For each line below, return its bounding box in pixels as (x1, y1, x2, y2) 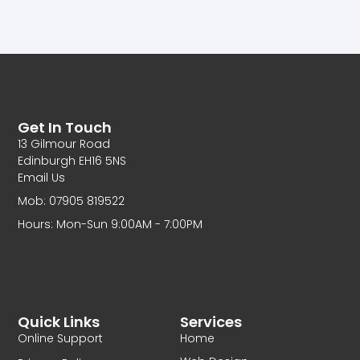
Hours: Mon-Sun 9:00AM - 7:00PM (18, 215, 203, 232)
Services (180, 312, 242, 333)
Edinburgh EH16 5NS (18, 152, 127, 169)
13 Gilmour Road (18, 135, 111, 152)
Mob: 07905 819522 (18, 192, 125, 209)
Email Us (18, 169, 66, 186)
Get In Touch (18, 117, 112, 137)
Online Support (18, 330, 104, 347)
